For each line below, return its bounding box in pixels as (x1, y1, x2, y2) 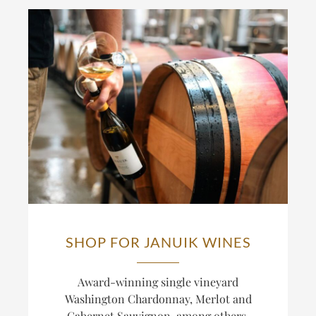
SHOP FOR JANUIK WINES (65, 233, 251, 251)
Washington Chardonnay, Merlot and (64, 291, 252, 307)
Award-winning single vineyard (78, 274, 238, 290)
